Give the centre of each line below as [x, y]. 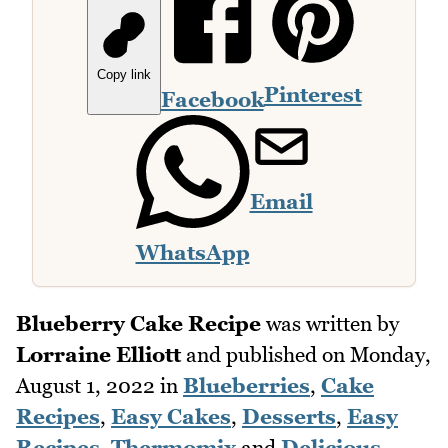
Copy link [123, 75]
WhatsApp [192, 253]
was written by [330, 323]
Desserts [289, 416]
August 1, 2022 [85, 385]
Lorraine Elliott [98, 354]
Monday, [390, 354]
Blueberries [246, 385]
